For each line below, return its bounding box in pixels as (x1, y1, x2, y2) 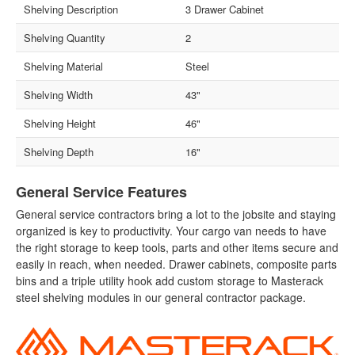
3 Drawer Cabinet (185, 2, 264, 17)
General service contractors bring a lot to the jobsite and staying (16, 206, 337, 223)
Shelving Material (24, 59, 104, 74)
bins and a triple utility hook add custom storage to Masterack (16, 273, 324, 289)
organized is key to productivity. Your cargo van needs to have (16, 223, 327, 239)
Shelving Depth (24, 144, 94, 160)
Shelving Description (24, 2, 119, 17)
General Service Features (16, 181, 188, 203)
